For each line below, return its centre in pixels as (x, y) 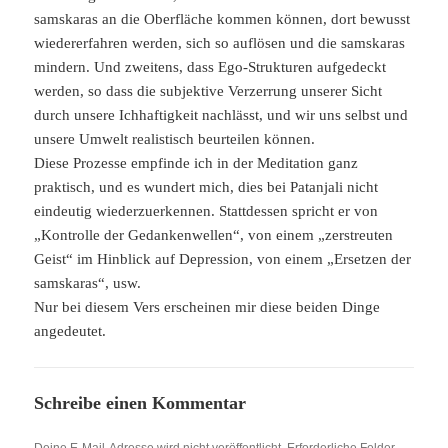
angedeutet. (70, 330)
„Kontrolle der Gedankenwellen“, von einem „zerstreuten (214, 234)
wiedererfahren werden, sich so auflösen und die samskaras (220, 42)
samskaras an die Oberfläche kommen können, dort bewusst (222, 18)
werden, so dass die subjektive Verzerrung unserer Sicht (208, 90)
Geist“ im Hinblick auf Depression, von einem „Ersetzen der (223, 258)
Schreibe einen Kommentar (140, 402)
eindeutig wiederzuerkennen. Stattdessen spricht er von (206, 210)
